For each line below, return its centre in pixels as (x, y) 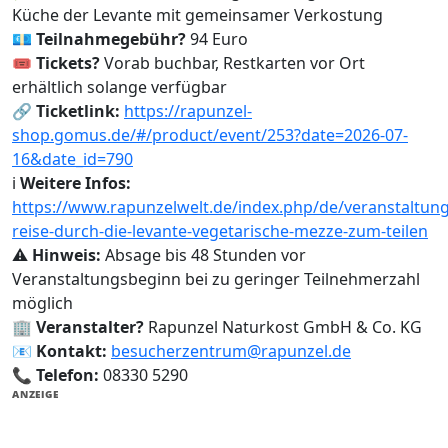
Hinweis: (66, 255)
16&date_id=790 (72, 159)
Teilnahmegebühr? (111, 39)
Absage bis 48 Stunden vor (203, 255)
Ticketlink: (78, 111)
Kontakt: (71, 351)
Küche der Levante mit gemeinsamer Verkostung (197, 15)
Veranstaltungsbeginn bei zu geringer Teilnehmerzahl (216, 279)
